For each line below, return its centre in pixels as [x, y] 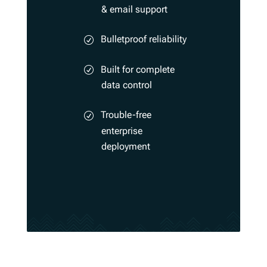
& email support [134, 9]
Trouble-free [126, 115]
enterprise [122, 131]
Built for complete [137, 69]
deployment [125, 147]
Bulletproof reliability [143, 39]
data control [126, 85]
